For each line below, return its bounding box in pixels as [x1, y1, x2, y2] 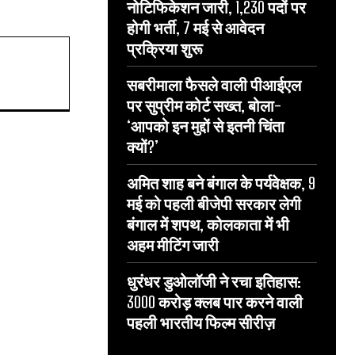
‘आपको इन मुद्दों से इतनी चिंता [127, 116, 284, 136]
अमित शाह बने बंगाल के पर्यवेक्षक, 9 [127, 174, 315, 193]
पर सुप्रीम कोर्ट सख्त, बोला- [127, 96, 281, 115]
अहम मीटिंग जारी [127, 235, 219, 254]
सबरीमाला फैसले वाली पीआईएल [127, 75, 301, 94]
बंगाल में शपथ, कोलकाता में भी [127, 215, 289, 234]
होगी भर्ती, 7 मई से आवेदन [127, 18, 264, 37]
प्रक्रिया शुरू [127, 39, 203, 58]
